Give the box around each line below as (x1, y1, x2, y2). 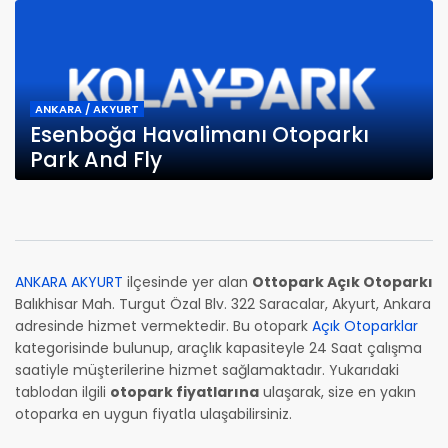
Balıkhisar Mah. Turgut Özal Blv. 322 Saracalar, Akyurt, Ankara (15, 294, 431, 315)
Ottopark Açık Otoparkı (252, 272, 433, 293)
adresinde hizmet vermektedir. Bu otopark (15, 316, 312, 337)
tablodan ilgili (15, 382, 110, 403)
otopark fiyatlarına (110, 382, 259, 403)
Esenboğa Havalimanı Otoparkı (30, 120, 369, 150)
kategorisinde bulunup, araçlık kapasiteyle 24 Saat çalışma (15, 338, 422, 359)
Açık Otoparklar (312, 316, 418, 337)
